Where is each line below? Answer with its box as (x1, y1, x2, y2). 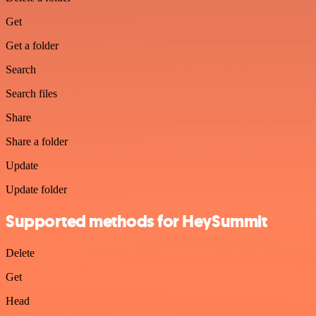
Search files (6, 87, 57, 99)
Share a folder (6, 135, 68, 147)
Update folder (6, 183, 67, 195)
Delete (6, 246, 35, 259)
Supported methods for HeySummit (6, 209, 267, 233)
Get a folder (6, 39, 59, 51)
